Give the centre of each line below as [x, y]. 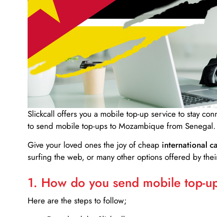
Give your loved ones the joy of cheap [95, 145]
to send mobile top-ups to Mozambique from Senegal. [122, 126]
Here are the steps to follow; [77, 200]
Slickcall [41, 114]
